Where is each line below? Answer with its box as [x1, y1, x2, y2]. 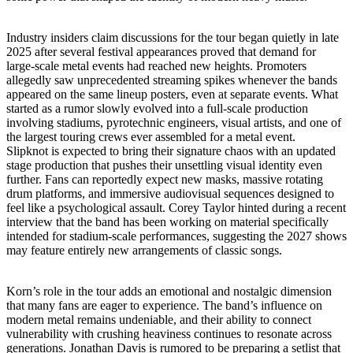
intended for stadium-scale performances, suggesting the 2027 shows [6, 229, 347, 243]
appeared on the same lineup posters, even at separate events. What [6, 87, 338, 101]
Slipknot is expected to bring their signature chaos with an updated [6, 143, 336, 158]
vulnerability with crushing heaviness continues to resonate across [6, 326, 332, 340]
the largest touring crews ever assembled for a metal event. [6, 129, 295, 143]
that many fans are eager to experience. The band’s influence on [6, 298, 322, 312]
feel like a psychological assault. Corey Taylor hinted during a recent [6, 200, 346, 214]
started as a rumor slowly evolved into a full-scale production [6, 101, 308, 115]
